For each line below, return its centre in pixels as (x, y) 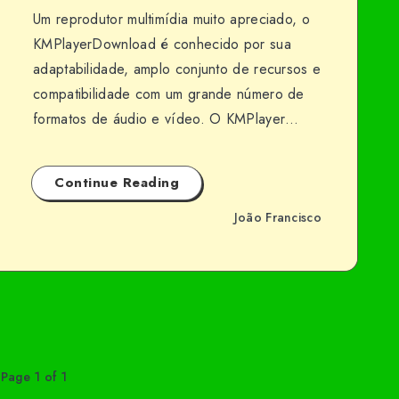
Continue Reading (117, 183)
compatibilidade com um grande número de (169, 94)
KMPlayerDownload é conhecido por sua (162, 44)
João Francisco (277, 217)
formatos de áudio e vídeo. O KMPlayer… (166, 119)
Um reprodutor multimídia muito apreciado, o (171, 19)
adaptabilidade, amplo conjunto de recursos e (177, 69)
